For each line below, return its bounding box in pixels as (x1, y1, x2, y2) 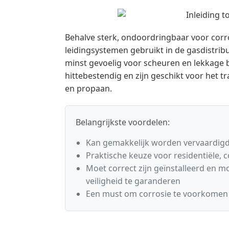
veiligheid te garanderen (86, 175, 180, 187)
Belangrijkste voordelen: (76, 117, 170, 128)
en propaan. (65, 83, 112, 95)
